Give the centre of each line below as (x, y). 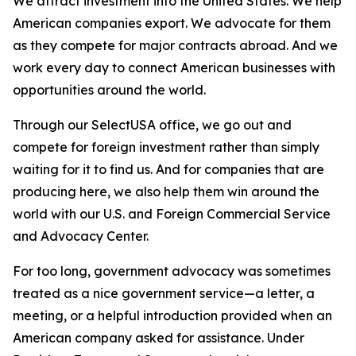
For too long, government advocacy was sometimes (172, 271)
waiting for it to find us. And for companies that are (168, 169)
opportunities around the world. (109, 90)
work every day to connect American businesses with (174, 68)
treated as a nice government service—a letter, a (164, 293)
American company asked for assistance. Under (159, 338)
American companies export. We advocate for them (172, 23)
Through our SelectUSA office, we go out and (152, 125)
